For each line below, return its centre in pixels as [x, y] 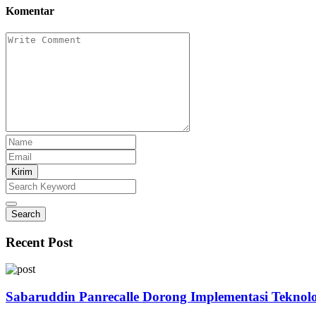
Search [26, 214]
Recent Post [39, 242]
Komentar [30, 11]
